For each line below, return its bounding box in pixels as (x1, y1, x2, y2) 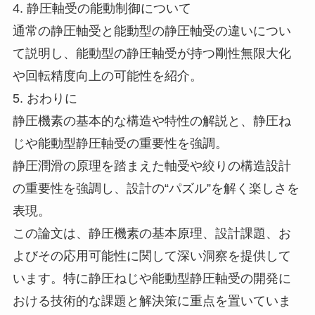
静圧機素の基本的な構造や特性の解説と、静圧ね (12, 114, 291, 129)
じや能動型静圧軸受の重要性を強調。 (12, 136, 228, 151)
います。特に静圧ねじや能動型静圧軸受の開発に (12, 271, 291, 286)
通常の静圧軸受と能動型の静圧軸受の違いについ (12, 24, 291, 39)
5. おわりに (12, 91, 77, 106)
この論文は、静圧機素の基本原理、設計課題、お (12, 226, 291, 241)
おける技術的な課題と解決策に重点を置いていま (12, 294, 291, 309)
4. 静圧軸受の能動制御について (12, 1, 191, 16)
